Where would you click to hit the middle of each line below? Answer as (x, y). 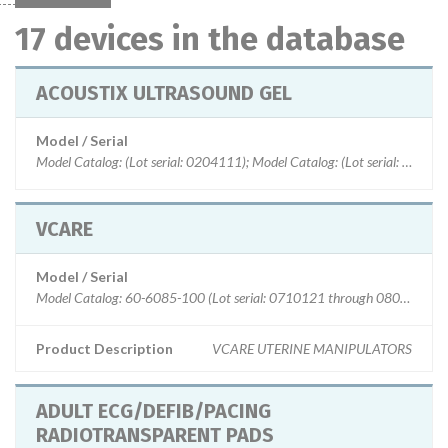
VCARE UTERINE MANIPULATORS (312, 348)
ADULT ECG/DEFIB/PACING (153, 411)
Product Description (104, 348)
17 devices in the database (210, 39)
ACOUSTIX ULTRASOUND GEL (164, 93)
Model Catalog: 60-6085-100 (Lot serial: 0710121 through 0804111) (236, 297)
